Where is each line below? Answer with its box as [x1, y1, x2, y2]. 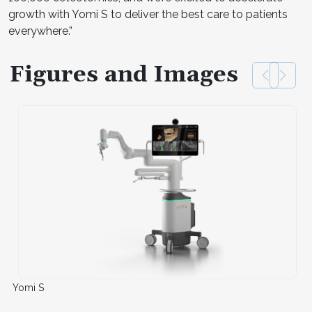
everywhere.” [8, 24, 72, 38]
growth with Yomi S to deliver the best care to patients [8, 8, 288, 21]
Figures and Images [10, 61, 238, 89]
